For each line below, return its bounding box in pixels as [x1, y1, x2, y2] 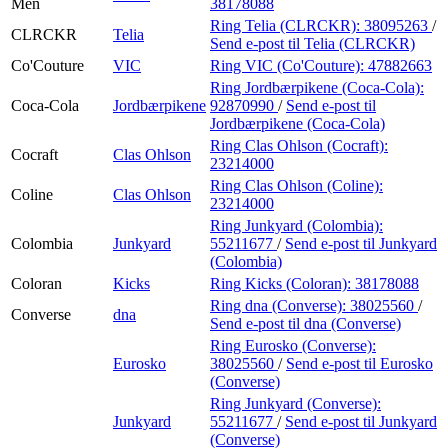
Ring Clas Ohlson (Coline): [210, 176, 383, 194]
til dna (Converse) [288, 314, 401, 332]
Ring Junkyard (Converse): [210, 394, 381, 412]
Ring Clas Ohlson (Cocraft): [210, 136, 388, 154]
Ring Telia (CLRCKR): [210, 16, 364, 34]
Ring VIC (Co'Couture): [210, 56, 368, 74]
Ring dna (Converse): [210, 296, 350, 314]
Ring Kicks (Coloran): [210, 274, 355, 292]
